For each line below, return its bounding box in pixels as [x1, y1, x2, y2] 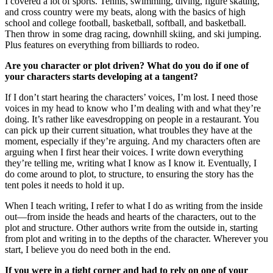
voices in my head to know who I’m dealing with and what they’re [5, 102, 261, 113]
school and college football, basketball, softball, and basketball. [5, 17, 246, 28]
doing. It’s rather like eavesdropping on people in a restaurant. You [5, 113, 259, 124]
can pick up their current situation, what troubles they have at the [5, 124, 252, 135]
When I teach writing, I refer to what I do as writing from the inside [5, 200, 263, 211]
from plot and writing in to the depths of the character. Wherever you [5, 233, 268, 244]
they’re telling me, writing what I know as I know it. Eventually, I [5, 157, 257, 168]
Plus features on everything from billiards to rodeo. [5, 39, 199, 50]
